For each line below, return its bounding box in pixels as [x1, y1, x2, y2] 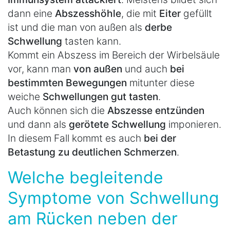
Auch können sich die [8, 104, 107, 117]
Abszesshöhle [55, 7, 121, 20]
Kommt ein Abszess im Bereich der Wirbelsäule [8, 49, 220, 62]
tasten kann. [62, 35, 121, 48]
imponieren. [166, 118, 221, 131]
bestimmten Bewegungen [8, 76, 127, 89]
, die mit [121, 7, 159, 20]
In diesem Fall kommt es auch [8, 132, 144, 145]
